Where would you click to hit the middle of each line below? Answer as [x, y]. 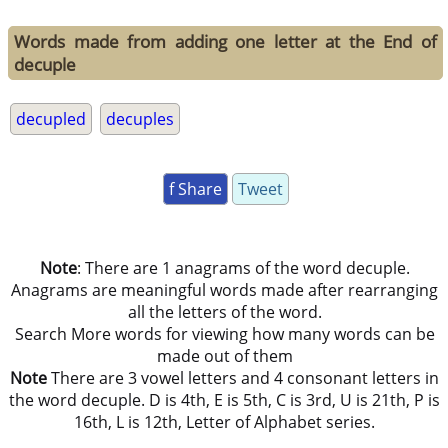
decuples [140, 119]
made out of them [224, 356]
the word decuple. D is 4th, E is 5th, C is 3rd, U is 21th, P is [225, 400]
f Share [195, 189]
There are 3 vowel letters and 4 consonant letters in [243, 378]
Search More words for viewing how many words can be [224, 334]
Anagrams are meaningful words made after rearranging [225, 290]
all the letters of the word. [224, 312]
